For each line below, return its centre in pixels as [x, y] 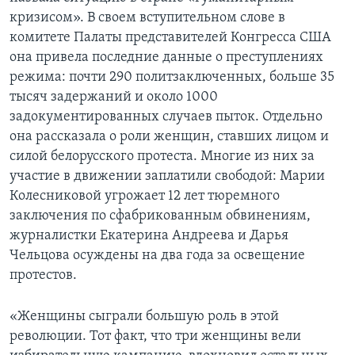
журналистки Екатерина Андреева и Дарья [149, 236]
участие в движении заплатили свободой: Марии [167, 177]
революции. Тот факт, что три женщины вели [155, 337]
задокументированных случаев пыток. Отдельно [166, 117]
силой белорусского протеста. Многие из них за [162, 157]
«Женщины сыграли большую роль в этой [144, 317]
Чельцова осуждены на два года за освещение [157, 256]
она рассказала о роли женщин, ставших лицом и [169, 137]
